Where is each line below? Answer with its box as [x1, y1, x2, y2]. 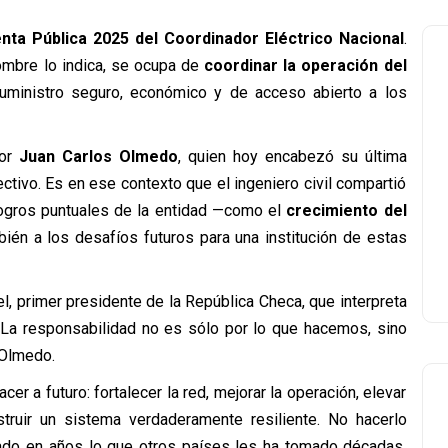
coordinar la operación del [204, 56, 407, 75]
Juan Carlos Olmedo [19, 147, 178, 166]
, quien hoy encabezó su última [177, 147, 407, 166]
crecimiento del [286, 201, 407, 220]
